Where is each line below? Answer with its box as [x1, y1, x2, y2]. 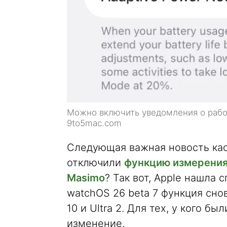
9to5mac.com [67, 118, 122, 129]
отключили [67, 157, 124, 169]
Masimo [67, 172, 105, 184]
